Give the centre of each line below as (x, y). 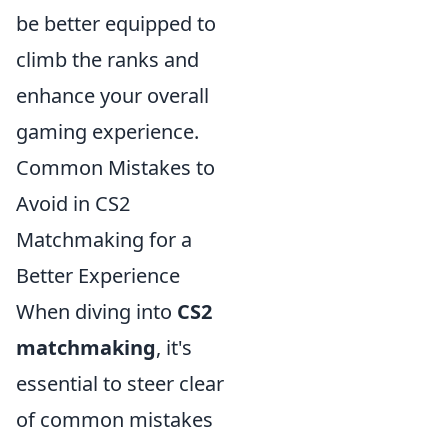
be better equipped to (116, 24)
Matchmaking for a (104, 240)
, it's (174, 348)
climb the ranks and (107, 60)
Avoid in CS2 (73, 204)
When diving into (96, 312)
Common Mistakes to (115, 168)
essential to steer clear (120, 384)
